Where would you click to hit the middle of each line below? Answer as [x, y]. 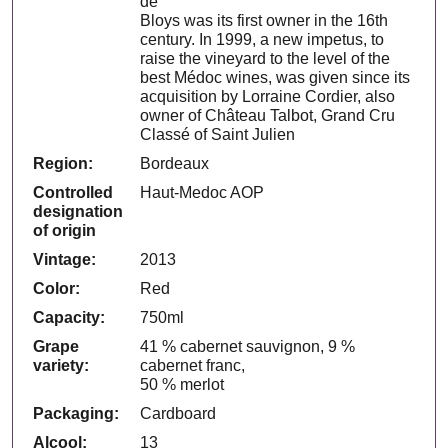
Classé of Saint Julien [218, 134]
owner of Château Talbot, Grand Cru [268, 115]
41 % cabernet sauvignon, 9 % [248, 346]
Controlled [73, 192]
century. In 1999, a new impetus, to [262, 39]
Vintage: [65, 259]
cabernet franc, [193, 365]
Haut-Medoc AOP [202, 192]
